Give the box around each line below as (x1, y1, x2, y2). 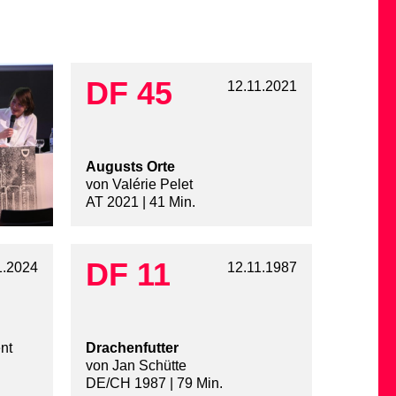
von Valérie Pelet (85, 177, 193, 193)
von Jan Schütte (85, 358, 187, 374)
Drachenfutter (85, 340, 179, 356)
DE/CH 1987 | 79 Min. (85, 376, 223, 392)
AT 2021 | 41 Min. (85, 194, 195, 210)
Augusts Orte (85, 159, 175, 175)
